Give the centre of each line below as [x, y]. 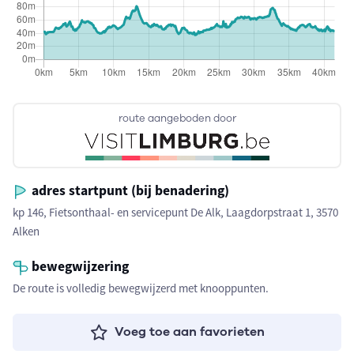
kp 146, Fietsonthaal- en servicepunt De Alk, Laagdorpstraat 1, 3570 [175, 212]
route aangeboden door [177, 119]
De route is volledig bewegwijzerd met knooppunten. [141, 288]
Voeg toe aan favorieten [189, 332]
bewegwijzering [79, 266]
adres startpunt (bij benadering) [129, 190]
